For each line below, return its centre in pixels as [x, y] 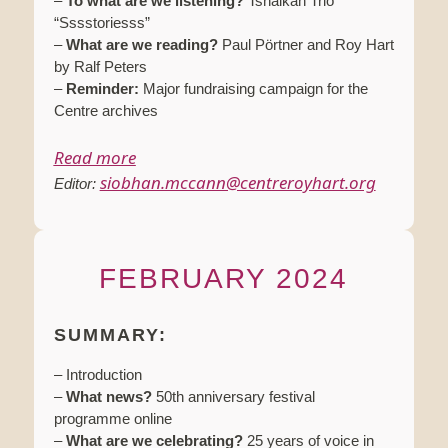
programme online [112, 419]
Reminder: [102, 89]
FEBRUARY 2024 [224, 279]
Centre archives [105, 111]
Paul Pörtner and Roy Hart [305, 45]
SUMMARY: [110, 335]
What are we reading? [141, 45]
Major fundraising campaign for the [253, 89]
